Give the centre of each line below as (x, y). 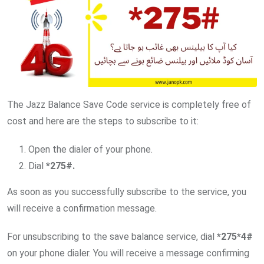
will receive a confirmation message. (82, 208)
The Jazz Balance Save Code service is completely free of (129, 104)
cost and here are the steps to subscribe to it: (103, 121)
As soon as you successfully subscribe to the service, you (127, 192)
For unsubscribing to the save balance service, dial (112, 236)
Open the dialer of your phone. (90, 149)
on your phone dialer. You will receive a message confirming (128, 253)
